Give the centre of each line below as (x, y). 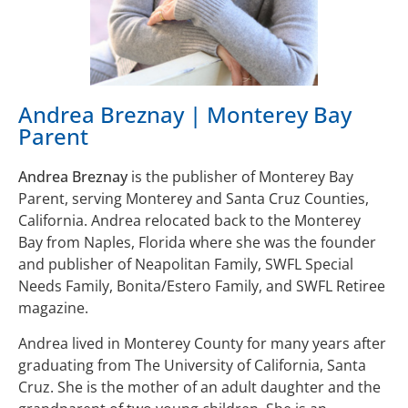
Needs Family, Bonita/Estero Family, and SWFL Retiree (202, 286)
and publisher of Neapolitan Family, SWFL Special (186, 265)
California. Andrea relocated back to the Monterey (189, 221)
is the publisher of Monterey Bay (242, 177)
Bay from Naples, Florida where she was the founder (197, 243)
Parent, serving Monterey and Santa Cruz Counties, (194, 199)
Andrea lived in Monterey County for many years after (202, 343)
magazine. (53, 308)
